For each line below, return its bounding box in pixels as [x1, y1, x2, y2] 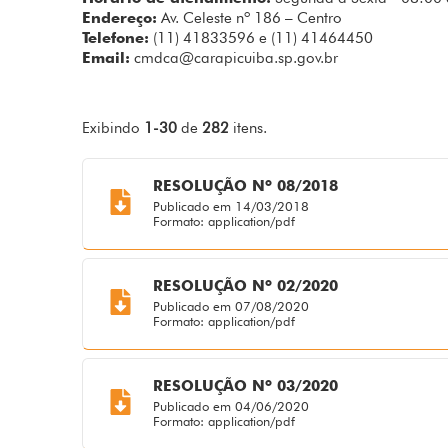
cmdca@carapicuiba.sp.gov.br [134, 49, 339, 68]
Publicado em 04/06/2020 [152, 398, 309, 415]
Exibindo [82, 119, 145, 138]
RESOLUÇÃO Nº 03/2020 [152, 377, 338, 396]
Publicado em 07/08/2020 [152, 298, 309, 315]
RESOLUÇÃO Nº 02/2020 [152, 277, 338, 296]
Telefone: [82, 29, 150, 48]
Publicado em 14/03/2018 [152, 198, 309, 215]
